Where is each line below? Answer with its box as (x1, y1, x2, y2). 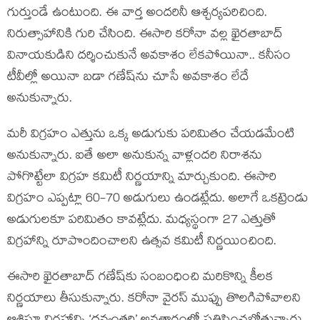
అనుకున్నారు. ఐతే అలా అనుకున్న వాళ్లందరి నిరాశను (7, 146, 262, 167)
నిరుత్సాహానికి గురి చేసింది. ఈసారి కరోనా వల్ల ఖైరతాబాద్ (7, 25, 283, 46)
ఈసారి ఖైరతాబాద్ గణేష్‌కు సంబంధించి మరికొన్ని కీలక (7, 268, 273, 289)
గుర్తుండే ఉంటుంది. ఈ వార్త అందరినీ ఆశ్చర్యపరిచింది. (7, 4, 267, 24)
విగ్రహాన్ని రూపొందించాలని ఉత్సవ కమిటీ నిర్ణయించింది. (7, 232, 276, 253)
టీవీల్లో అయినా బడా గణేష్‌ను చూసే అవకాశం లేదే (7, 68, 249, 89)
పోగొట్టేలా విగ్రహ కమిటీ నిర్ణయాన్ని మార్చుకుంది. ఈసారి (7, 168, 276, 189)
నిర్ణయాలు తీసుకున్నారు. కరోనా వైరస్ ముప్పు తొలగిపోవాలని (7, 289, 301, 310)
